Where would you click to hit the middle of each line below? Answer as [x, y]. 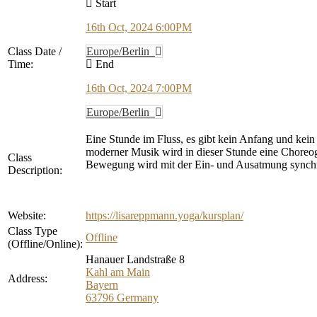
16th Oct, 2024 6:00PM [139, 27]
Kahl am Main [118, 272]
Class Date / [35, 51]
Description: [35, 170]
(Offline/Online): [45, 243]
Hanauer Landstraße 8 [135, 259]
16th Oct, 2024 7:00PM [139, 88]
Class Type [33, 231]
